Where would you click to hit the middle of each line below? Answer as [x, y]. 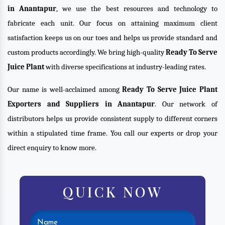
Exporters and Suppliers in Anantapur [81, 104]
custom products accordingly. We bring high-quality [87, 52]
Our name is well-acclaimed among [65, 89]
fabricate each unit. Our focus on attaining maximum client [113, 23]
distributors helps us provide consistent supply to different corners [113, 119]
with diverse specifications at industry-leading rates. [125, 67]
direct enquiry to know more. [52, 148]
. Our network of [186, 104]
